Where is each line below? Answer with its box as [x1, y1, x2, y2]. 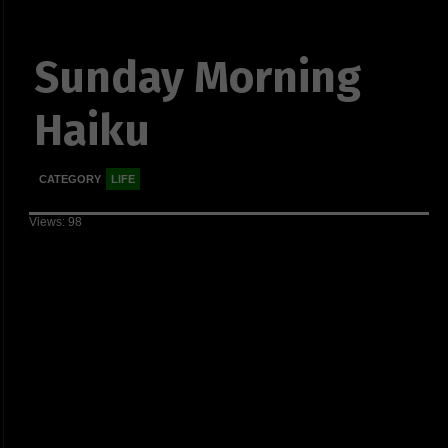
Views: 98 [28, 214, 82, 229]
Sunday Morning [33, 51, 361, 105]
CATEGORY [38, 173, 101, 186]
